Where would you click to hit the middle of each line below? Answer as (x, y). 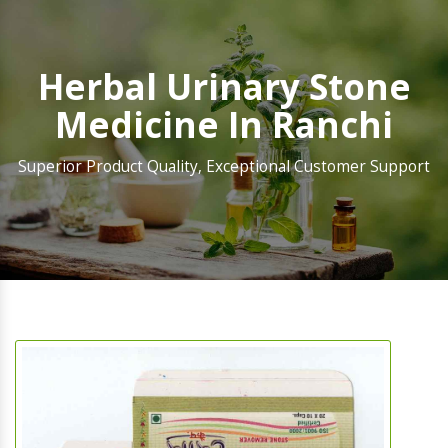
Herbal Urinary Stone (224, 87)
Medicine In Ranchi (224, 125)
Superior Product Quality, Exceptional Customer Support (224, 167)
